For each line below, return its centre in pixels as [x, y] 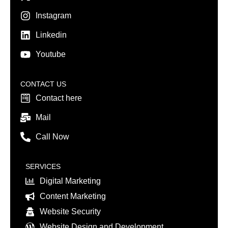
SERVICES [43, 166]
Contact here [59, 98]
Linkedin [51, 35]
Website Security [70, 211]
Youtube [51, 54]
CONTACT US [43, 84]
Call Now [52, 136]
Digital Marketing [70, 181]
